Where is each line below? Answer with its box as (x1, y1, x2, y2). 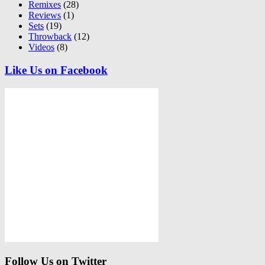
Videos (28, 42, 54, 53)
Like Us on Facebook (5, 63, 108, 76)
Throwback (28, 31, 72, 42)
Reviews (28, 10, 61, 21)
